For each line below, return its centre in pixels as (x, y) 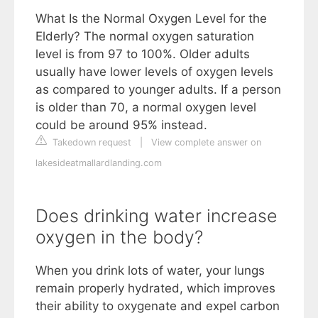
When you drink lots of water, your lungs (150, 271)
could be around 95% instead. (121, 125)
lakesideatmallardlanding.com (99, 163)
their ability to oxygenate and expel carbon (158, 306)
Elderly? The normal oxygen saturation (145, 37)
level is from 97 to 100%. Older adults (143, 54)
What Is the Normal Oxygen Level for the (151, 19)
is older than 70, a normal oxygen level (146, 108)
